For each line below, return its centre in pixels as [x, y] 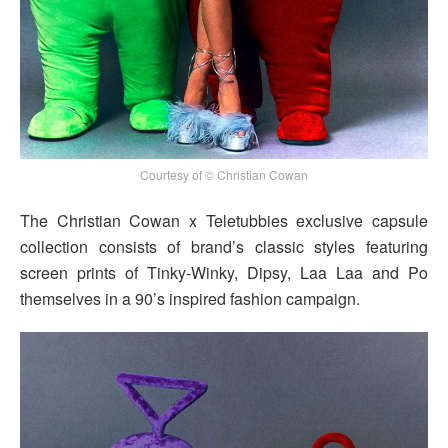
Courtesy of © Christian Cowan [224, 174]
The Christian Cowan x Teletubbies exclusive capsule [224, 220]
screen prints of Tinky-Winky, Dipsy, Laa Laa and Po [224, 272]
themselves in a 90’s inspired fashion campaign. [190, 298]
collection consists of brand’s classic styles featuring [224, 246]
